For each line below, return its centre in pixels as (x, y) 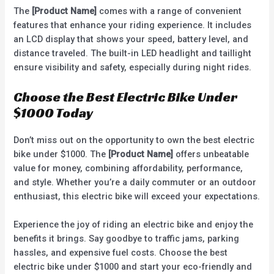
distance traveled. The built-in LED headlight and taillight (133, 54)
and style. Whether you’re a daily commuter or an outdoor (135, 182)
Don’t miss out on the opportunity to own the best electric (134, 140)
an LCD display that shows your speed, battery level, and (131, 39)
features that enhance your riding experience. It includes (133, 25)
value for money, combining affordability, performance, (128, 168)
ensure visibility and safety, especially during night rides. (133, 68)
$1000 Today (54, 113)
